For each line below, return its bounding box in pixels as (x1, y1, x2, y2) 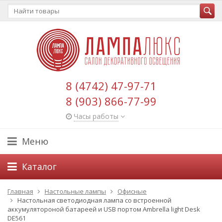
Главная (7, 187, 33, 196)
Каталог (22, 161, 56, 172)
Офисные (117, 187, 147, 196)
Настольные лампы (45, 187, 106, 196)
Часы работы (73, 111, 118, 121)
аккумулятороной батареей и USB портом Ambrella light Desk (7, 205, 200, 214)
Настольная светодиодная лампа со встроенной (17, 196, 171, 205)
